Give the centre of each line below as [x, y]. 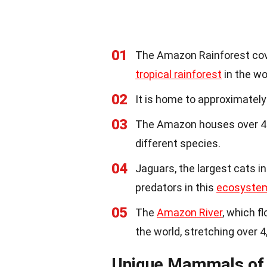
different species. [178, 143]
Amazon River [190, 212]
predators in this [176, 187]
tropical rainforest [178, 74]
